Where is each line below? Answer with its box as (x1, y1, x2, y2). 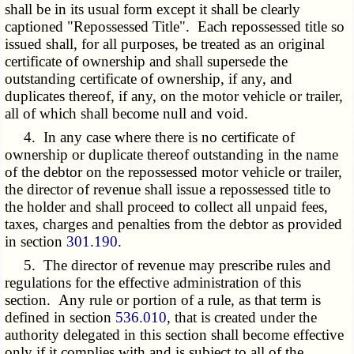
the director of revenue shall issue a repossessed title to (5, 181, 332, 198)
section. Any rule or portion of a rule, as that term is (5, 292, 322, 309)
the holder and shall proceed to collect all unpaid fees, (5, 198, 329, 216)
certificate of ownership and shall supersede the (5, 53, 288, 70)
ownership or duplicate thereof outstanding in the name (5, 146, 339, 164)
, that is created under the (167, 309, 318, 326)
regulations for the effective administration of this (5, 274, 302, 292)
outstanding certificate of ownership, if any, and (5, 70, 293, 88)
